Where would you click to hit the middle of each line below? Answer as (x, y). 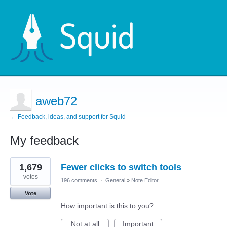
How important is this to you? (107, 206)
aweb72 (56, 101)
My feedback (44, 141)
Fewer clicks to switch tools (121, 167)
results (21, 168)
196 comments (79, 180)
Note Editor (145, 180)
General (115, 180)
